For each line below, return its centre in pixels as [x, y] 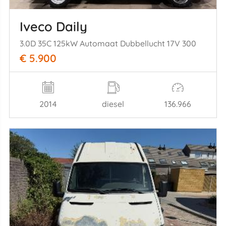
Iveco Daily [53, 26]
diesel [113, 104]
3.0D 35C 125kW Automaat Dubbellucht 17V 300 [108, 44]
